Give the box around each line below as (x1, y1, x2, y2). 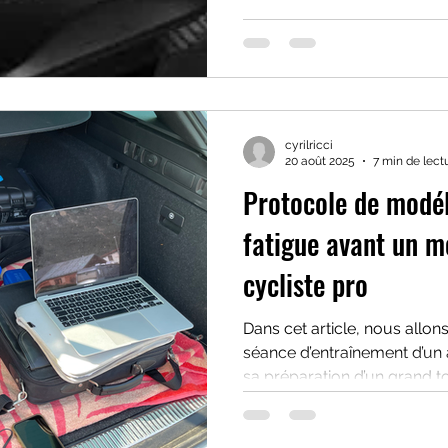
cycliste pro (243, 263, 368, 305)
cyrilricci (285, 137, 333, 152)
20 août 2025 (285, 154, 355, 168)
